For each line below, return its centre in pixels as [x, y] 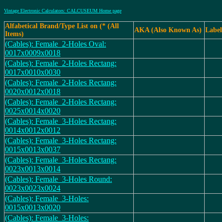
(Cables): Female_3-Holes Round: [58, 179]
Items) [14, 34]
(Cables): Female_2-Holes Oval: [55, 44]
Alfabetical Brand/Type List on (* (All [62, 26]
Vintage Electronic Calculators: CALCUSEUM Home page [63, 11]
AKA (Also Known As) [168, 30]
